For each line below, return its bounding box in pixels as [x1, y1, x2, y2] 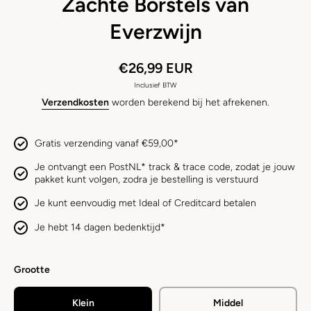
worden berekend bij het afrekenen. [109, 96, 269, 108]
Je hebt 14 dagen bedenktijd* [35, 221, 165, 233]
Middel [213, 297, 243, 309]
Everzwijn [109, 19, 202, 44]
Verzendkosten [42, 96, 109, 108]
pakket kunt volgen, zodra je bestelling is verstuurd [35, 174, 258, 185]
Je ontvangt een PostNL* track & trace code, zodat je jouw [35, 161, 295, 173]
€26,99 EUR [118, 60, 193, 76]
